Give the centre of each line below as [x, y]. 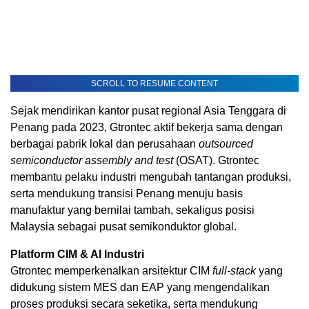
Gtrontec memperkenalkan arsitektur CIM [111, 271]
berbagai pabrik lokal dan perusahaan [104, 144]
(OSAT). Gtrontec [216, 160]
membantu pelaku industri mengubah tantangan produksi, [151, 177]
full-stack [234, 271]
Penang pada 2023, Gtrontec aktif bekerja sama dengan [147, 127]
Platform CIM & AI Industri [77, 254]
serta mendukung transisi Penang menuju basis [127, 193]
